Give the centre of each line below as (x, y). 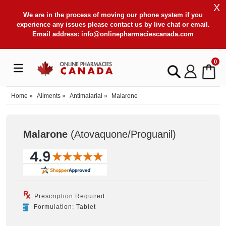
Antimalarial (86, 96)
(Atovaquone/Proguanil (120, 134)
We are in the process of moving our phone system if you (113, 15)
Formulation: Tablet (65, 207)
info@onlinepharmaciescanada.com (137, 34)
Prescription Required (69, 196)
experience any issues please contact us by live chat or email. (113, 24)
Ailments (49, 96)
